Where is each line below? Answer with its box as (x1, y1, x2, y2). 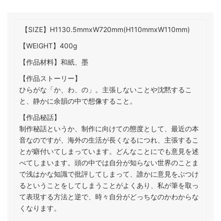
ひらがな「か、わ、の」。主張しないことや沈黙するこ (19, 85, 192, 94)
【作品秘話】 (19, 113, 61, 122)
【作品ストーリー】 (19, 74, 81, 83)
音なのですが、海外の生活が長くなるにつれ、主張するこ (19, 136, 199, 145)
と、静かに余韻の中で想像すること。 (19, 97, 137, 106)
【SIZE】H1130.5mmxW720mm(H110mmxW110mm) (19, 25, 190, 34)
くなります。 (19, 204, 61, 213)
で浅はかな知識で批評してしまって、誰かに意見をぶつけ (19, 170, 199, 179)
